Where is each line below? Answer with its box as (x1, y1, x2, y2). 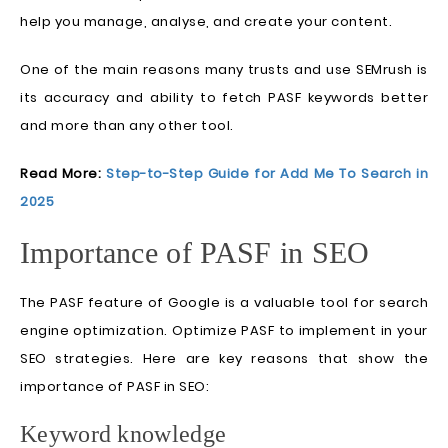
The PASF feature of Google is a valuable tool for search (20, 293, 428, 313)
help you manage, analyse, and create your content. (20, 12, 392, 32)
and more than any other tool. (20, 116, 234, 136)
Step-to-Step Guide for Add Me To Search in (106, 164, 429, 184)
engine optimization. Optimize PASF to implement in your (20, 321, 428, 341)
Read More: (20, 164, 107, 184)
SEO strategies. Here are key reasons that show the (20, 349, 428, 369)
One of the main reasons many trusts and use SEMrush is (20, 60, 428, 80)
